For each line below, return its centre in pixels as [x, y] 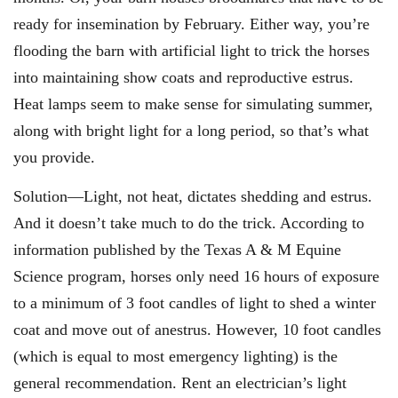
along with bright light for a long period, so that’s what [191, 130]
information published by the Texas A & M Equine [177, 249]
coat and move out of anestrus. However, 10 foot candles [197, 329]
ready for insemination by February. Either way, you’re [191, 24]
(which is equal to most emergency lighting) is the [175, 356]
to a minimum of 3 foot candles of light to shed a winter [195, 302]
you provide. [54, 157]
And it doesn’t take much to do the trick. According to [189, 223]
